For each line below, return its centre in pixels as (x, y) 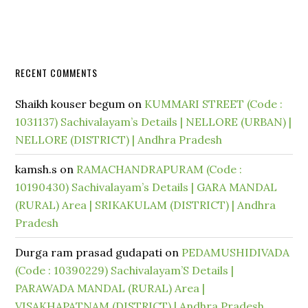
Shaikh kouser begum (70, 104)
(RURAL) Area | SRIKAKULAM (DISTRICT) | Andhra (146, 205)
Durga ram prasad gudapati (89, 252)
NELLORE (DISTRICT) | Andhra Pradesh (119, 140)
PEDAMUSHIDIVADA (236, 252)
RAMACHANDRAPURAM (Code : (159, 169)
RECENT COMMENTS (57, 73)
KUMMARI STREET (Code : (214, 104)
